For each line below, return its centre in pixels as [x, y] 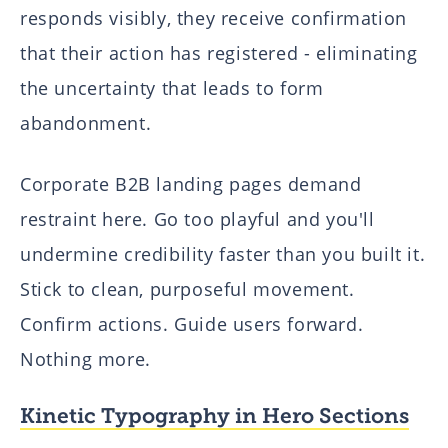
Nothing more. [85, 359]
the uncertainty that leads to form [172, 87]
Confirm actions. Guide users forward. [192, 324]
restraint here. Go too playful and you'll [197, 219]
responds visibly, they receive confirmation [213, 17]
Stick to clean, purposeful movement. [187, 289]
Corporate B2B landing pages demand [191, 184]
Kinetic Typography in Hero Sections [214, 416]
